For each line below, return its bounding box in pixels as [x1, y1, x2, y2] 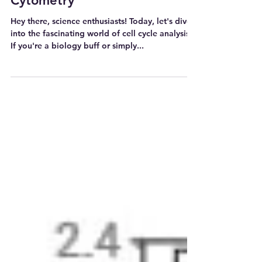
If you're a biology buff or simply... [11, 82, 144, 93]
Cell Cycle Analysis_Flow [11, 17, 160, 33]
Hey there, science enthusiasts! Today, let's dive [11, 58, 191, 68]
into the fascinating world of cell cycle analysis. [11, 70, 192, 81]
